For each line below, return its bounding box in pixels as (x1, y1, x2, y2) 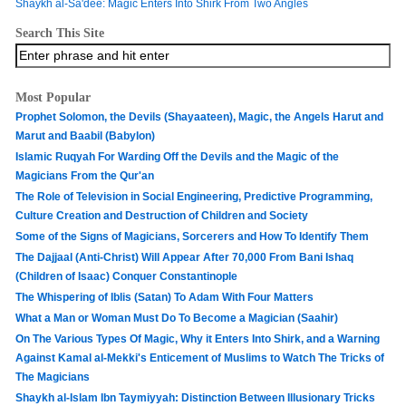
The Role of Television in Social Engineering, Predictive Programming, (15, 189, 372, 203)
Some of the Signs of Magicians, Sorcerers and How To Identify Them (15, 229, 369, 243)
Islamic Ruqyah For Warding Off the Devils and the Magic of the (15, 150, 339, 163)
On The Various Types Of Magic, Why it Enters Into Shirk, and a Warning (15, 332, 380, 345)
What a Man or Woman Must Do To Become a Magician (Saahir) (15, 311, 338, 324)
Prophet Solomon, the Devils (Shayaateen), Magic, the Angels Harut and (15, 110, 383, 123)
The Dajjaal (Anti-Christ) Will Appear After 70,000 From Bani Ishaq (15, 250, 353, 264)
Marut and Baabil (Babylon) (15, 129, 155, 142)
